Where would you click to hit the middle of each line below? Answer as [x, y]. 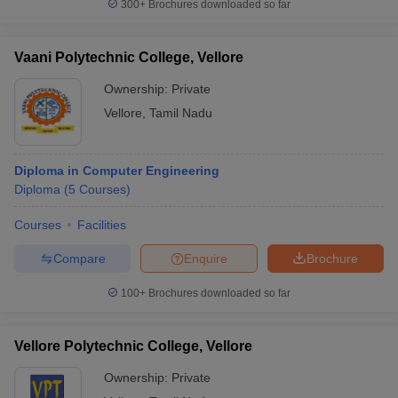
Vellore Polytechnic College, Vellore [133, 346]
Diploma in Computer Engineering [117, 171]
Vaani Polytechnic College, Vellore [129, 57]
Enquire [206, 258]
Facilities [102, 225]
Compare [79, 258]
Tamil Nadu [181, 113]
